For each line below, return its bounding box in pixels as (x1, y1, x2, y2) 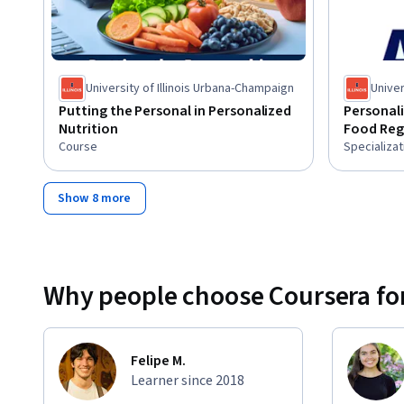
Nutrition (59, 118, 118, 139)
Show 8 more (58, 188, 132, 207)
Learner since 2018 (131, 370, 244, 390)
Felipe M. (131, 350, 186, 371)
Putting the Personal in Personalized (59, 100, 292, 121)
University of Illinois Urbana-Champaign (86, 78, 294, 97)
